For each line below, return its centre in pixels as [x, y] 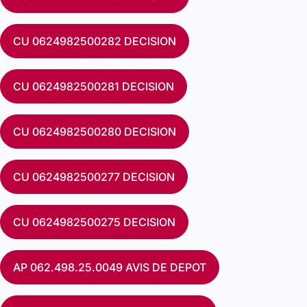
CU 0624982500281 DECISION [94, 86]
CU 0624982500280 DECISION [95, 132]
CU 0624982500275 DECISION [94, 222]
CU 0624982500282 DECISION [95, 41]
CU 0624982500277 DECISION [94, 177]
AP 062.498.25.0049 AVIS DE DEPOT [110, 267]
